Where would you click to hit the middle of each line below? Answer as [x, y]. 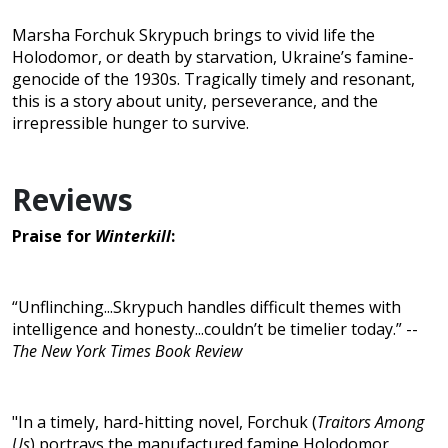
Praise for [53, 236]
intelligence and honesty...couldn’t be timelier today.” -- [215, 329]
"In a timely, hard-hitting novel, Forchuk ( [164, 422]
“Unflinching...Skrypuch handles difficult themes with [206, 307]
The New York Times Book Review [127, 351]
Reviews [72, 200]
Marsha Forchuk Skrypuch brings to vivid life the [193, 35]
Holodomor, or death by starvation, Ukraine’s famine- [213, 57]
